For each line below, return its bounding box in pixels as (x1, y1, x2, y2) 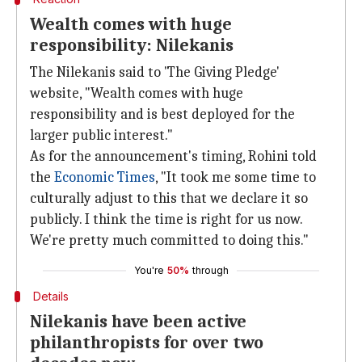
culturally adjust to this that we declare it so (30, 190, 308, 207)
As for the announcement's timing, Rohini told (30, 148, 317, 165)
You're (133, 264, 164, 276)
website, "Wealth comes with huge (30, 85, 243, 102)
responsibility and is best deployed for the (30, 106, 295, 123)
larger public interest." (30, 127, 173, 144)
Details (32, 289, 69, 303)
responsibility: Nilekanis (30, 35, 234, 56)
